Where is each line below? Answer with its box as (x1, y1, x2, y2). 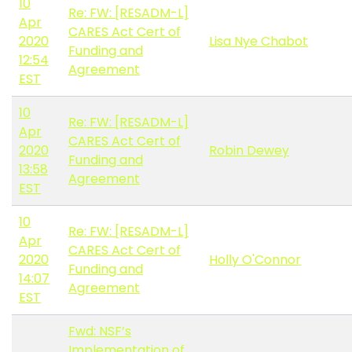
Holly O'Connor (209, 251, 301, 269)
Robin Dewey (209, 141, 289, 160)
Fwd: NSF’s (68, 322, 131, 341)
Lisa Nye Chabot (209, 32, 308, 51)
